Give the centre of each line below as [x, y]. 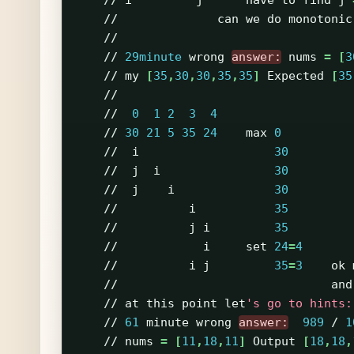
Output [275, 342]
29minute [154, 57]
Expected [296, 76]
